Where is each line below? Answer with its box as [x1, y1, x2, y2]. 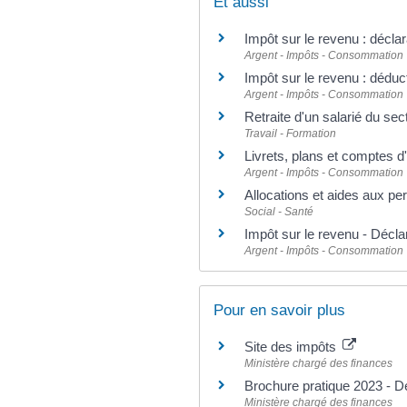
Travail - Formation [244, 126, 336, 140]
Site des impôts [244, 339, 340, 354]
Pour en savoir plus [213, 302, 345, 319]
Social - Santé [244, 204, 313, 218]
